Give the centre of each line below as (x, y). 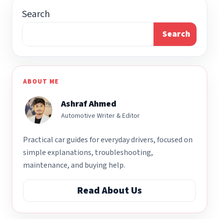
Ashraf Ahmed (89, 104)
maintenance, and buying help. (74, 165)
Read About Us (109, 190)
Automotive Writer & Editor (100, 116)
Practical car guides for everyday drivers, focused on (108, 140)
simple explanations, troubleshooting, (88, 152)
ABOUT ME (41, 81)
